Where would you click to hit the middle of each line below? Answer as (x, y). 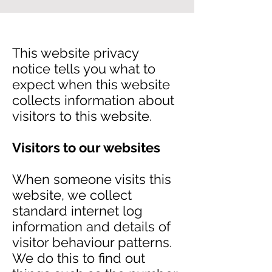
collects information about (93, 100)
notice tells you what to (84, 69)
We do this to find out (79, 258)
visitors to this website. (82, 116)
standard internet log (77, 211)
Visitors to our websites (86, 148)
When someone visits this (92, 179)
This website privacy (75, 53)
